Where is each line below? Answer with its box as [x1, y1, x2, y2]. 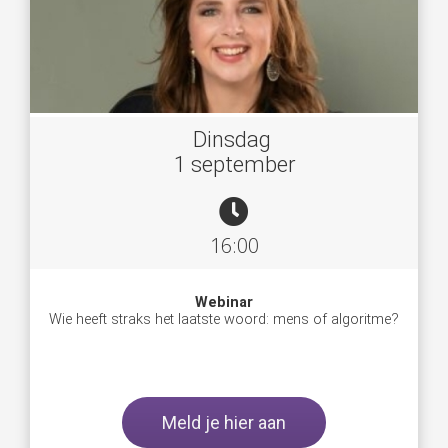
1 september [173, 151, 295, 177]
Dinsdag [192, 126, 276, 152]
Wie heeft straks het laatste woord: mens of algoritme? [49, 310, 399, 328]
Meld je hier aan [162, 411, 286, 433]
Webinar [195, 293, 253, 311]
